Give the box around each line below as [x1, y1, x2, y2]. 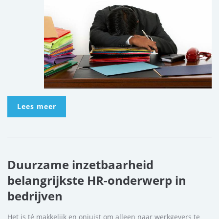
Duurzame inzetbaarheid [7, 156, 153, 173]
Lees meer [17, 101, 56, 111]
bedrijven [7, 187, 63, 204]
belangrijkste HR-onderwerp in [7, 172, 186, 188]
